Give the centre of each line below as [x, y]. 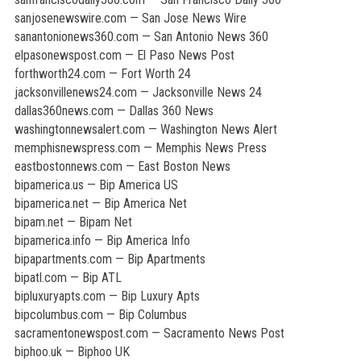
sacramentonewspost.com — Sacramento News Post [149, 333]
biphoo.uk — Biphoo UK [72, 352]
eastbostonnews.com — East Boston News [122, 166]
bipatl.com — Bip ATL [68, 278]
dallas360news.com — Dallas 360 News [114, 111]
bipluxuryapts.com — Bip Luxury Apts [107, 296]
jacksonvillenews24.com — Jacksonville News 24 [138, 92]
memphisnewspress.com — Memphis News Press [140, 148]
